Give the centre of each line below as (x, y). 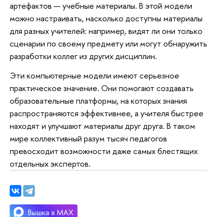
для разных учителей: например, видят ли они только (106, 31)
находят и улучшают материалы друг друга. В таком (102, 125)
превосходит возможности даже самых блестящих (104, 151)
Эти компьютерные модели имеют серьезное (94, 75)
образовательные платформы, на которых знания (98, 100)
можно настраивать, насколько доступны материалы (106, 18)
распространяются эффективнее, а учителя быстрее (107, 113)
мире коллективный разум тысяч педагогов (88, 138)
